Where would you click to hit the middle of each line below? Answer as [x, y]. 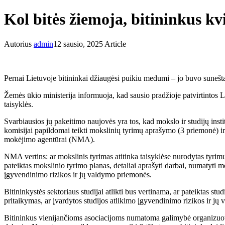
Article [115, 44]
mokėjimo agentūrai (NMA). [49, 139]
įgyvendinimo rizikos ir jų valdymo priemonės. [78, 174]
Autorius [19, 44]
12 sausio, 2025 [78, 44]
